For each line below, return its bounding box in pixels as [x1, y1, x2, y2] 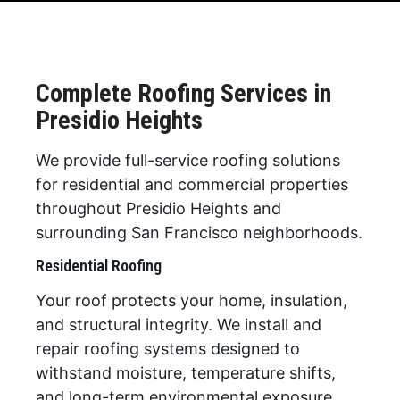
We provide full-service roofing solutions [36, 151, 340, 170]
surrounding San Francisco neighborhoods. [36, 223, 362, 242]
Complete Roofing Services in [36, 79, 331, 108]
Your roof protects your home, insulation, [36, 291, 347, 311]
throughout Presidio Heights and [36, 199, 281, 218]
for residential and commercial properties [36, 175, 348, 194]
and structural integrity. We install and [36, 315, 321, 335]
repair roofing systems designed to [36, 339, 300, 359]
